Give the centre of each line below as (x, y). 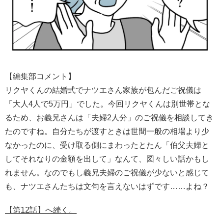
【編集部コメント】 (40, 76)
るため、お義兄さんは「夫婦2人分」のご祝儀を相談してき (109, 117)
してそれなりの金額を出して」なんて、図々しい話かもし (107, 159)
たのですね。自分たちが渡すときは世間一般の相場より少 (107, 131)
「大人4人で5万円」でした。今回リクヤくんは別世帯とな (108, 104)
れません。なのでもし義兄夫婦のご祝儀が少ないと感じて (107, 172)
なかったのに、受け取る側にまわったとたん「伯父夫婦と (107, 145)
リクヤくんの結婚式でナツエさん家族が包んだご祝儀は (103, 90)
